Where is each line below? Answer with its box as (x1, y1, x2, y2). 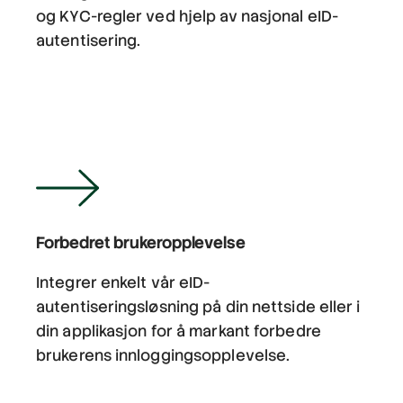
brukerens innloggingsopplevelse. (36, 345, 291, 365)
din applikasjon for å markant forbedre (36, 320, 321, 341)
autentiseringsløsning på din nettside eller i (36, 296, 361, 317)
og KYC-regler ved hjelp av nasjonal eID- (36, 5, 339, 26)
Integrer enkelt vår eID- (36, 272, 210, 292)
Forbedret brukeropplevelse (36, 231, 246, 253)
